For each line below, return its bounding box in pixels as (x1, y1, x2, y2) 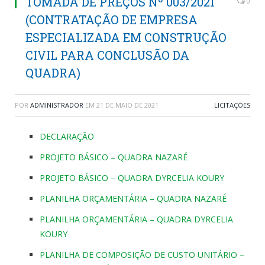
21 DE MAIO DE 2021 (96, 101, 159, 110)
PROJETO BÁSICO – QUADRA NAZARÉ (40, 151, 188, 163)
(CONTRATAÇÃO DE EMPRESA (25, 12, 198, 28)
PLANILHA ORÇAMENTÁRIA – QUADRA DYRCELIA (40, 214, 233, 225)
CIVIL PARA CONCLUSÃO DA (25, 47, 189, 63)
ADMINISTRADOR (30, 101, 83, 110)
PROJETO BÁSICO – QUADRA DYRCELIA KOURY (40, 172, 224, 184)
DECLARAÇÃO (40, 131, 94, 143)
